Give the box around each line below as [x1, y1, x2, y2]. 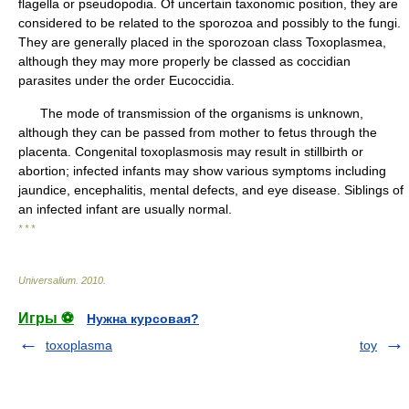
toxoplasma [46, 338, 112, 352]
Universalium [18, 275, 76, 286]
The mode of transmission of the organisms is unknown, [18, 106, 363, 121]
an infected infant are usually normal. [18, 202, 232, 216]
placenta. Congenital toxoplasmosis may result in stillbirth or [18, 144, 363, 159]
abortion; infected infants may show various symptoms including [18, 163, 386, 178]
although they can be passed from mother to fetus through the [18, 125, 377, 140]
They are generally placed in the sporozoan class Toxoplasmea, [18, 35, 386, 49]
